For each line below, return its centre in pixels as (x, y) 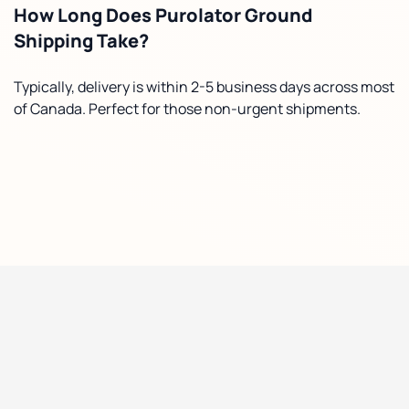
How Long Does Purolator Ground (163, 15)
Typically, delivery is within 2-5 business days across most (204, 86)
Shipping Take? (81, 40)
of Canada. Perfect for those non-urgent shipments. (187, 108)
